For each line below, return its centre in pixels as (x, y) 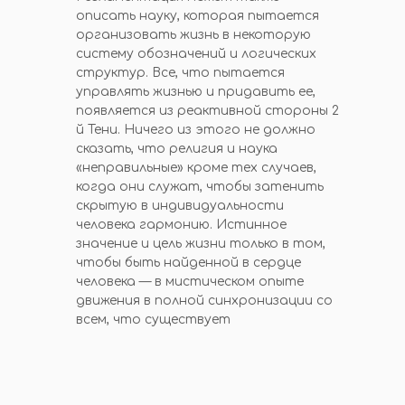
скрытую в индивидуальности (180, 206)
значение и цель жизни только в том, (201, 244)
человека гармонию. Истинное (181, 225)
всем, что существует (153, 320)
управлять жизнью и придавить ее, (196, 92)
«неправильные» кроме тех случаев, (196, 168)
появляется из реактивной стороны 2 (207, 111)
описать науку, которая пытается (198, 16)
